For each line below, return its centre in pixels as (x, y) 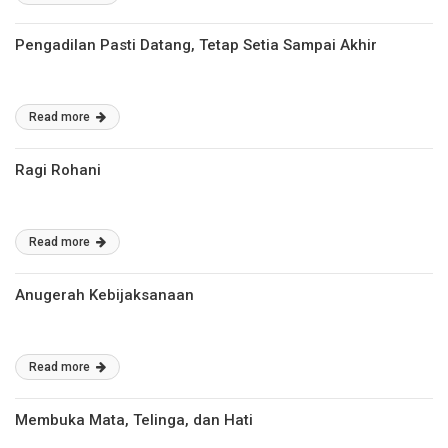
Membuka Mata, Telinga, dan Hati (134, 420)
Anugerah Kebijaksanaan (104, 295)
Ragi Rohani (58, 170)
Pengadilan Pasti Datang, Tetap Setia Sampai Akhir (196, 45)
